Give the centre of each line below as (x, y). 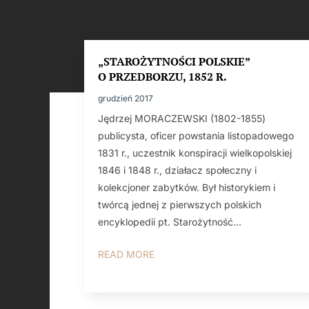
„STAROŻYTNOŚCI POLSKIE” (174, 61)
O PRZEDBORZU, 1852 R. (162, 76)
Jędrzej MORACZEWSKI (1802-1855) (182, 118)
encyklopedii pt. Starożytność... (170, 221)
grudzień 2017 (126, 98)
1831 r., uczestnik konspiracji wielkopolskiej (195, 152)
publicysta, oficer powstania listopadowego (196, 135)
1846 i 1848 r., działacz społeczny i (177, 170)
